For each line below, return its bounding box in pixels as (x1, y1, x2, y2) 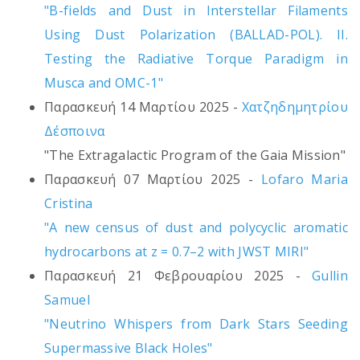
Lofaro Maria (261, 170, 348, 189)
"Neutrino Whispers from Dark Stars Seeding (44, 315, 348, 333)
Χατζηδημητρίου (241, 98, 348, 117)
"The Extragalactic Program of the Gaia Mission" (44, 146, 346, 165)
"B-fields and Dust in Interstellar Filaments (44, 2, 348, 20)
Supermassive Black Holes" (44, 339, 213, 358)
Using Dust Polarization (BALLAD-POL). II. (44, 26, 348, 44)
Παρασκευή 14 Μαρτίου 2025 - (44, 98, 242, 117)
